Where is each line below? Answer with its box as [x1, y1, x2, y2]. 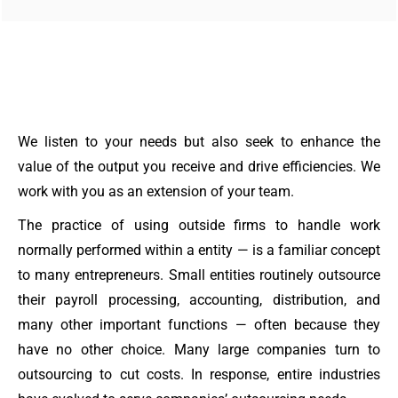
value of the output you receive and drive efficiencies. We [18, 158, 380, 176]
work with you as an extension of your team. [18, 183, 294, 201]
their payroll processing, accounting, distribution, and [18, 291, 380, 309]
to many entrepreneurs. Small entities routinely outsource [18, 267, 380, 284]
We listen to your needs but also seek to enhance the [18, 133, 380, 151]
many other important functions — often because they [18, 316, 380, 334]
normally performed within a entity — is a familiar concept [18, 242, 380, 259]
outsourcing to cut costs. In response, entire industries [18, 366, 380, 384]
